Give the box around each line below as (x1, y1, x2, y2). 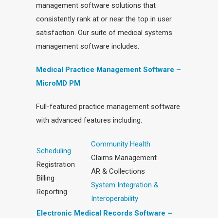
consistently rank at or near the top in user (36, 15, 172, 23)
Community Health (91, 140, 150, 148)
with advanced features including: (36, 116, 142, 125)
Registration (36, 160, 75, 169)
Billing (36, 174, 54, 182)
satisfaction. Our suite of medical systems (36, 28, 172, 37)
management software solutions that (36, 1, 156, 10)
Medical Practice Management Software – (36, 65, 181, 74)
